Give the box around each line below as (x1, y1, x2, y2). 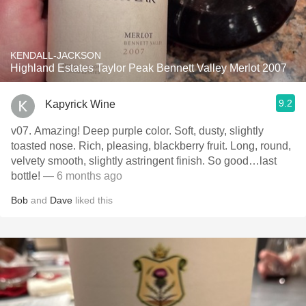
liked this (72, 195, 113, 206)
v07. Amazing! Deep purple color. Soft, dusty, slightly (11, 125, 264, 137)
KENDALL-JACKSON (10, 50, 101, 61)
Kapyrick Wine (45, 98, 115, 110)
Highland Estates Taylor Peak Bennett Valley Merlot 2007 (10, 62, 287, 74)
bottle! (11, 170, 40, 182)
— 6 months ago (40, 170, 122, 182)
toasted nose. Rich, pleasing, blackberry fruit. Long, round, (11, 140, 291, 152)
